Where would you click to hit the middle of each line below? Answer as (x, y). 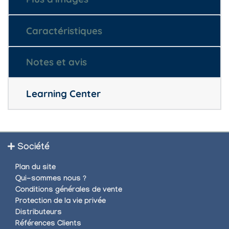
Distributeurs (39, 213)
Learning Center (63, 93)
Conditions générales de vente (69, 191)
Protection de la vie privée (61, 202)
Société (33, 148)
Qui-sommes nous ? (51, 180)
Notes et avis (56, 62)
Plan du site (36, 168)
